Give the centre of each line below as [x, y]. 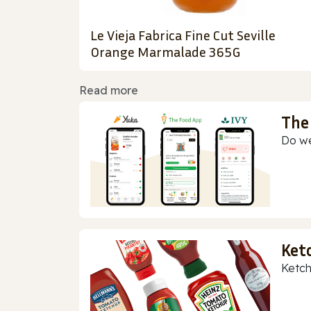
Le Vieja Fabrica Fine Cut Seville [183, 35]
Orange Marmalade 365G [165, 52]
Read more [109, 91]
